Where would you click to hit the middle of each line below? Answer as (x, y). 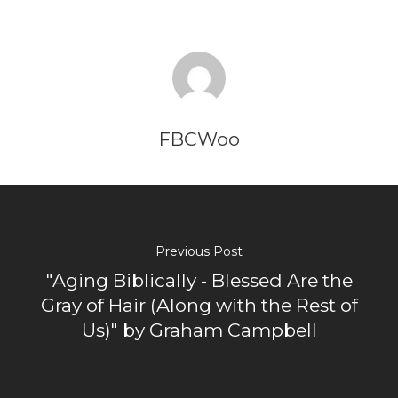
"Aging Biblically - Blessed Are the (199, 280)
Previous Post (199, 251)
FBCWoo (199, 139)
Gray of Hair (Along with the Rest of (199, 305)
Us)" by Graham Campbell (199, 330)
